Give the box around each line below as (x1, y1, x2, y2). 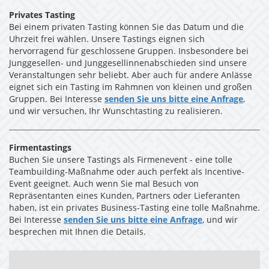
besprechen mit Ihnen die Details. (9, 228, 146, 237)
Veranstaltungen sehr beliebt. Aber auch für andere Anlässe (9, 71, 252, 80)
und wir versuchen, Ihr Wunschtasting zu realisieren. (9, 107, 223, 116)
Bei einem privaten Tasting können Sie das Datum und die (9, 23, 244, 32)
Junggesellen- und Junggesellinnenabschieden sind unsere (9, 59, 247, 68)
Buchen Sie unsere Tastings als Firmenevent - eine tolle (9, 156, 232, 165)
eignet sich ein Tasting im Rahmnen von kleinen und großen (9, 83, 252, 92)
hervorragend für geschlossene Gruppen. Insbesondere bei (9, 47, 249, 56)
